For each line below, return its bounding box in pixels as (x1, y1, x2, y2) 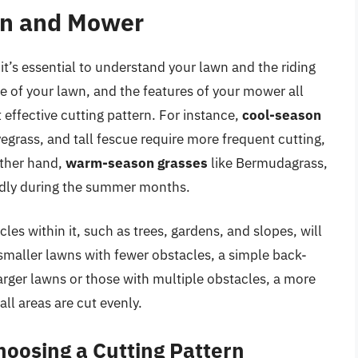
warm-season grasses (66, 153, 208, 172)
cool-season (242, 105, 321, 124)
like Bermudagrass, (208, 153, 328, 172)
